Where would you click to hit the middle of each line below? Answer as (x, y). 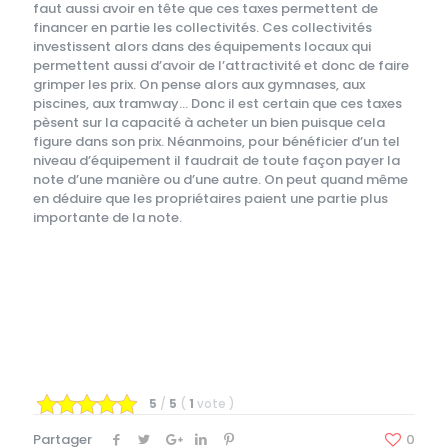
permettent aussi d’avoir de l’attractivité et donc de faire (221, 65)
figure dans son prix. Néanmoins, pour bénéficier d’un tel (216, 141)
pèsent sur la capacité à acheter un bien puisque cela (209, 122)
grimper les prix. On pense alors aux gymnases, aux (199, 84)
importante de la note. (107, 217)
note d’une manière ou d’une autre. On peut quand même (220, 179)
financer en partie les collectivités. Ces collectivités (202, 27)
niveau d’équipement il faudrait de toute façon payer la (216, 160)
